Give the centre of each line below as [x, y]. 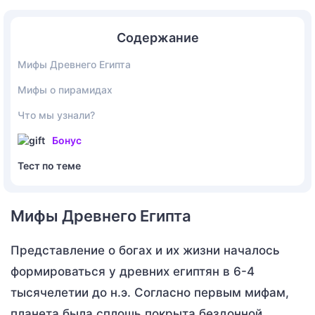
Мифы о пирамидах [65, 89]
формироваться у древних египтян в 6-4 [133, 271]
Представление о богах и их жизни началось [145, 250]
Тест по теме [49, 165]
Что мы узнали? [56, 115]
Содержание [157, 37]
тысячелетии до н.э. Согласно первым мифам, [150, 292]
